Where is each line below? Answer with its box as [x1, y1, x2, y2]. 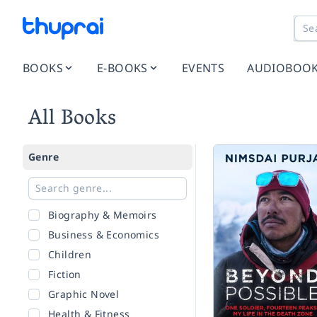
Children [48, 248, 92, 261]
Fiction [48, 267, 81, 281]
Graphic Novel [48, 287, 120, 301]
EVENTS [181, 60, 225, 76]
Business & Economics [48, 228, 159, 241]
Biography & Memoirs [48, 208, 157, 221]
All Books [28, 100, 117, 140]
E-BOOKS [97, 60, 148, 76]
